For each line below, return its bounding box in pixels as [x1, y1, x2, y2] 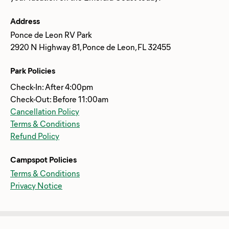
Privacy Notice [10, 179, 62, 191]
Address [10, 15, 40, 26]
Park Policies [10, 64, 55, 76]
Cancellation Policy [10, 105, 79, 117]
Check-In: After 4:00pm [10, 81, 93, 92]
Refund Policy [10, 130, 59, 141]
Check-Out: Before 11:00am [10, 93, 108, 104]
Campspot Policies [10, 153, 77, 165]
